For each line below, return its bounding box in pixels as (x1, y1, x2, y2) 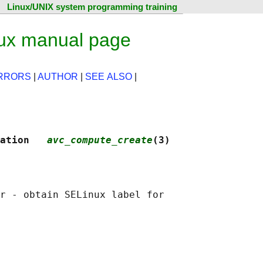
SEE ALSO (85, 72, 132, 82)
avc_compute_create (47, 134, 153, 146)
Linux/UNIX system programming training (7, 2, 177, 12)
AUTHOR (38, 72, 78, 82)
